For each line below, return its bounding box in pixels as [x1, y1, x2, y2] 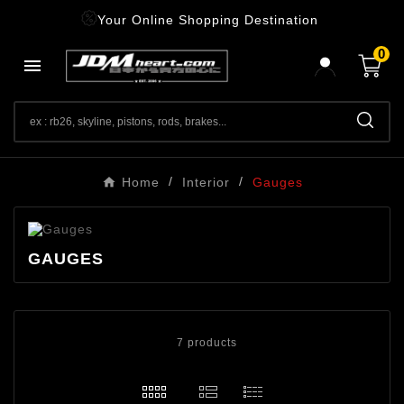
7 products [176, 336, 237, 350]
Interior [181, 175, 230, 190]
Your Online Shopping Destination [97, 13, 323, 27]
